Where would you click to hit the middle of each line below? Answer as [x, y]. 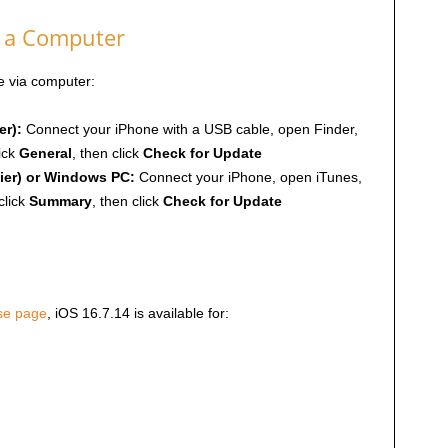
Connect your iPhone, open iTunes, [248, 177]
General [45, 153]
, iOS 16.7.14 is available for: [137, 313]
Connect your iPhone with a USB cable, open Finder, [189, 129]
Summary [60, 201]
